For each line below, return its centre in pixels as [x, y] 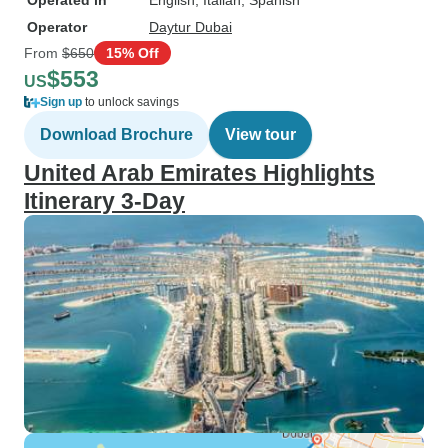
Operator [57, 27]
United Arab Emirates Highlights [199, 173]
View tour [260, 134]
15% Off [132, 52]
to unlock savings [130, 102]
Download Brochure [116, 134]
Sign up [61, 102]
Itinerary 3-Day [104, 201]
